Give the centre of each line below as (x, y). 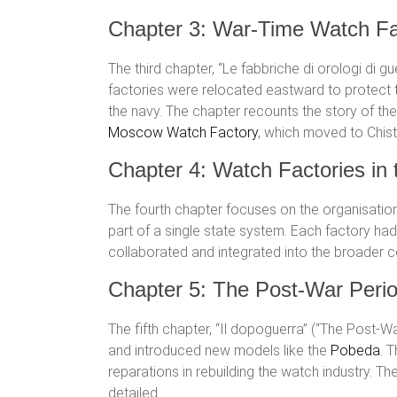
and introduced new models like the (219, 350)
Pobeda (355, 350)
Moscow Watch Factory (183, 132)
